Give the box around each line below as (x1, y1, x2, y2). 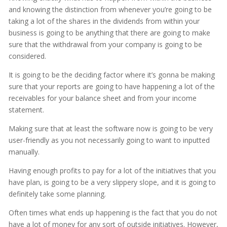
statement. (8, 105, 44, 115)
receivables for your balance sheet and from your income (8, 93, 197, 103)
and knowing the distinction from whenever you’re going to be (8, 5, 212, 15)
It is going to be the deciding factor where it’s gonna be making (8, 70, 215, 80)
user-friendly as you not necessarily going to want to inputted (8, 135, 210, 145)
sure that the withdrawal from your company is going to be (8, 40, 202, 50)
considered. (8, 51, 46, 61)
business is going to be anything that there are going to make (8, 28, 210, 38)
